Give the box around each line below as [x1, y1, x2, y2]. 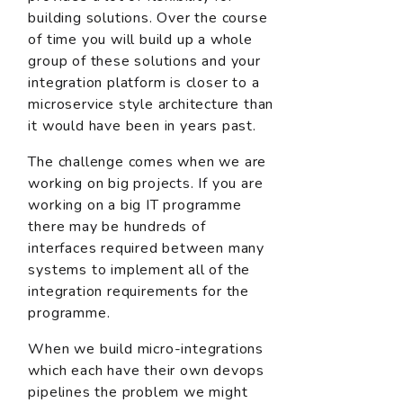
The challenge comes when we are [28, 151, 267, 172]
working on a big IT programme [28, 194, 242, 215]
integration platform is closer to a [28, 72, 260, 93]
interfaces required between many [28, 237, 264, 258]
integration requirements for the [28, 281, 249, 301]
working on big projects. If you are [28, 173, 264, 193]
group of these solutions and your [28, 50, 261, 71]
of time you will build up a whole [28, 29, 253, 49]
